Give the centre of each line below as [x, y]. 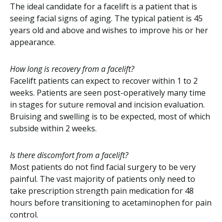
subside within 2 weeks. [53, 128]
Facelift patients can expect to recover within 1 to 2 [104, 81]
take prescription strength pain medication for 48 [102, 191]
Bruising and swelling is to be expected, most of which [110, 116]
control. [24, 215]
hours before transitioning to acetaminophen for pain [111, 203]
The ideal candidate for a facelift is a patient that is [104, 6]
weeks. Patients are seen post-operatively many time [108, 93]
